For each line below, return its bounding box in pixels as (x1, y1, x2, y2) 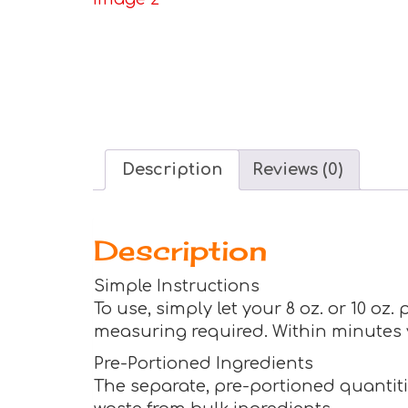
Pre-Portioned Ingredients (94, 354, 313, 373)
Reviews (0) (252, 160, 342, 178)
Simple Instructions (94, 277, 260, 296)
